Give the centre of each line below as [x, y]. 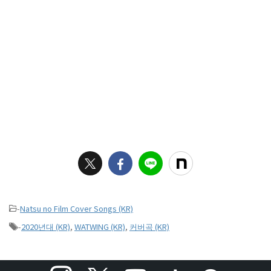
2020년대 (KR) [46, 226]
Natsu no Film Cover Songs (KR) [77, 208]
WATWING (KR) [100, 226]
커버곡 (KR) [149, 226]
